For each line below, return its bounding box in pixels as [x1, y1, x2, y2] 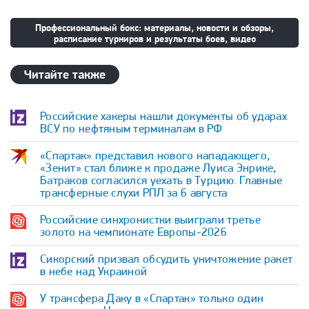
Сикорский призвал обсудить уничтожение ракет [40, 252, 293, 266]
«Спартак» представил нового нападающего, [40, 148, 270, 162]
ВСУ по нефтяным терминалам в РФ [40, 121, 223, 135]
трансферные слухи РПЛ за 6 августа [40, 186, 228, 199]
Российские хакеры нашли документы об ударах [40, 109, 288, 123]
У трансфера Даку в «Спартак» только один [40, 291, 264, 305]
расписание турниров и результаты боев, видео [53, 32, 256, 45]
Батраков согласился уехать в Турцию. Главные [40, 173, 283, 187]
